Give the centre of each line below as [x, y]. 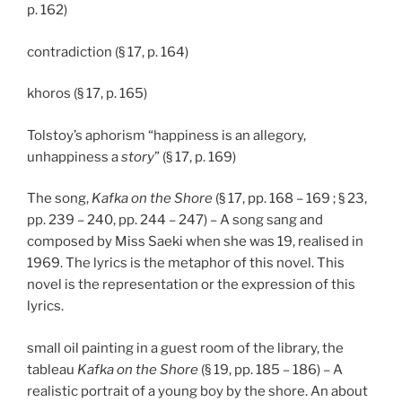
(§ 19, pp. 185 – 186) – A [271, 369]
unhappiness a [74, 157]
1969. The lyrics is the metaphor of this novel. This [186, 263]
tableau [52, 369]
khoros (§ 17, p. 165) [87, 94]
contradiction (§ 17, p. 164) [108, 52]
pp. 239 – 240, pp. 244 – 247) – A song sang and [175, 220]
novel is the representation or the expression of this [191, 285]
